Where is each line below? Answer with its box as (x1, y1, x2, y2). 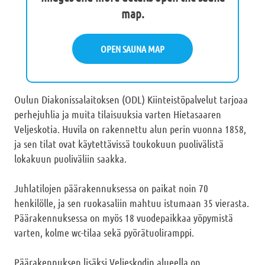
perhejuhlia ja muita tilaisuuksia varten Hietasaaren (14, 108, 221, 121)
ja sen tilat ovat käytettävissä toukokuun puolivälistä (14, 137, 224, 151)
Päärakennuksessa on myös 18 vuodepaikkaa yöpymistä (14, 211, 233, 225)
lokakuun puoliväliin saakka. (14, 152, 127, 166)
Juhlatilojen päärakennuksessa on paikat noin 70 (14, 182, 208, 195)
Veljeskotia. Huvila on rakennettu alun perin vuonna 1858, (14, 122, 246, 136)
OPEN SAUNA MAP (101, 43, 164, 55)
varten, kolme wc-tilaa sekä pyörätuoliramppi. (14, 226, 194, 240)
